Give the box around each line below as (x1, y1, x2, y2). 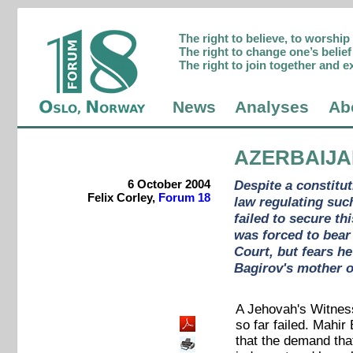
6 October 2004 (127, 177, 210, 191)
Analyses (235, 98, 310, 117)
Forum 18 (158, 191, 210, 205)
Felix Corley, (87, 191, 158, 205)
